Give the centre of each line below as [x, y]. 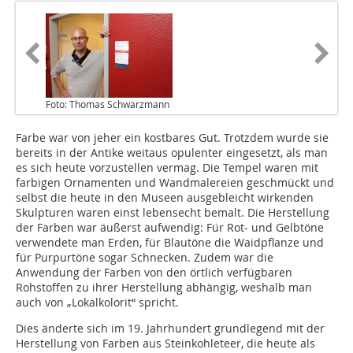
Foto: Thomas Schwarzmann [108, 104]
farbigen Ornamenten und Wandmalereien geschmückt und [175, 183]
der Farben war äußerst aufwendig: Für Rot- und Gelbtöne [170, 228]
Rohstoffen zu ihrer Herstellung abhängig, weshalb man [164, 288]
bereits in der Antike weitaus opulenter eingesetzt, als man [172, 153]
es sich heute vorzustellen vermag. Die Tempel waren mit [167, 168]
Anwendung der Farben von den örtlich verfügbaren [154, 273]
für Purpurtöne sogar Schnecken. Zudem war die [145, 258]
